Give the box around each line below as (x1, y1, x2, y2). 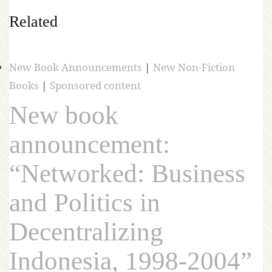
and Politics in (9, 188, 160, 217)
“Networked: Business (9, 159, 245, 188)
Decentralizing (9, 217, 163, 246)
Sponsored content (50, 78, 141, 93)
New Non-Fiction (153, 60, 235, 75)
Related (9, 12, 58, 30)
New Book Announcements (9, 60, 142, 75)
